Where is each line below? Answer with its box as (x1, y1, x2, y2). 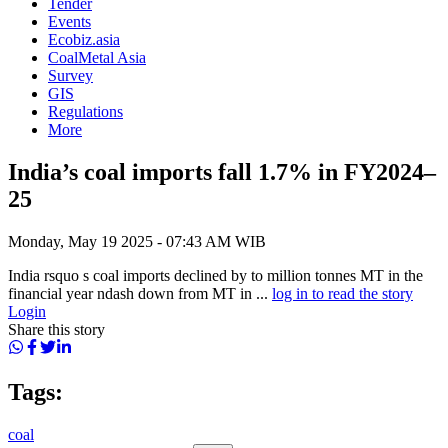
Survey (48, 67, 93, 84)
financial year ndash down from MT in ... (8, 284, 272, 302)
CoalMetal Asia (48, 49, 146, 66)
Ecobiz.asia (48, 31, 120, 48)
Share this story (8, 320, 105, 338)
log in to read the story (272, 284, 413, 302)
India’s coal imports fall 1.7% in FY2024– (8, 158, 436, 185)
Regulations (48, 103, 123, 120)
